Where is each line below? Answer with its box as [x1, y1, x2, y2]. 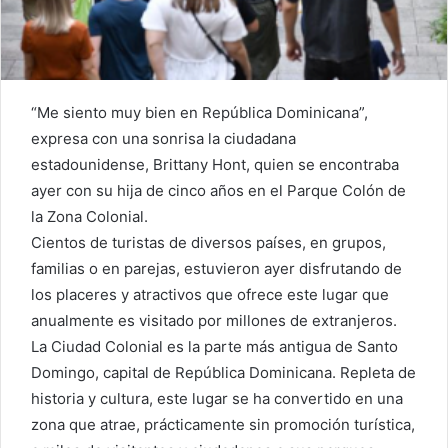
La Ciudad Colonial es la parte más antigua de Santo [31, 337, 398, 357]
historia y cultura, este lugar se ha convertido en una [31, 389, 403, 409]
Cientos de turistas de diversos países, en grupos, [31, 233, 386, 253]
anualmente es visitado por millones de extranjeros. [31, 311, 397, 331]
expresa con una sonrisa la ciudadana [31, 129, 296, 149]
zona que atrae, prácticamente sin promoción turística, [31, 415, 415, 435]
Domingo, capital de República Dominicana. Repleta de [31, 363, 416, 383]
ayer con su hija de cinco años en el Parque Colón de [31, 181, 406, 201]
